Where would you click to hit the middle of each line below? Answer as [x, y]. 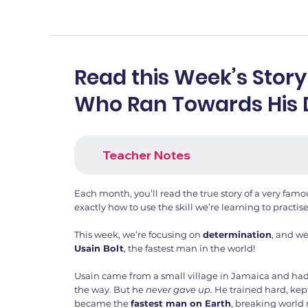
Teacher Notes [146, 155]
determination [238, 235]
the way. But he [110, 290]
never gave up [178, 290]
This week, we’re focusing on [139, 235]
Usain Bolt [99, 249]
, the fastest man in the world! [190, 249]
